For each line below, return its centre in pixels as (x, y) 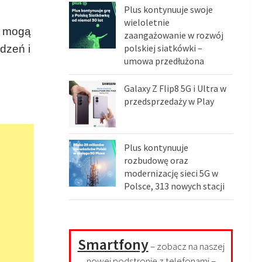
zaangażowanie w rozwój (174, 35)
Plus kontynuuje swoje (168, 10)
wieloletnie (147, 23)
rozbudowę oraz (156, 161)
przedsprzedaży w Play (169, 101)
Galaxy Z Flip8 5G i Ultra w (175, 89)
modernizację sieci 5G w (171, 173)
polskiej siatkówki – (163, 48)
